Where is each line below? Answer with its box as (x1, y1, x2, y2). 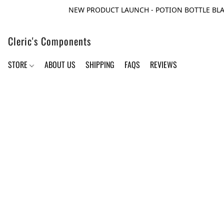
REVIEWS (150, 58, 177, 70)
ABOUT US (44, 58, 76, 70)
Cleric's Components (8, 33, 91, 48)
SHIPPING (85, 58, 115, 70)
